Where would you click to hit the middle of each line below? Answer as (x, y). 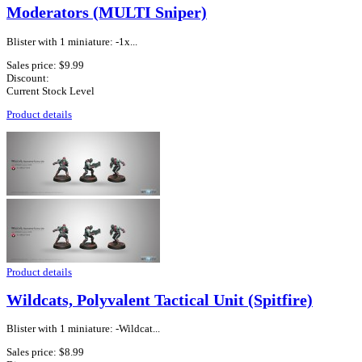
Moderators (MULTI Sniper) (107, 13)
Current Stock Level (51, 90)
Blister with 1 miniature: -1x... (72, 41)
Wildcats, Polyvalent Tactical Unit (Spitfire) (160, 300)
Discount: (28, 78)
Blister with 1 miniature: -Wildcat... (83, 328)
